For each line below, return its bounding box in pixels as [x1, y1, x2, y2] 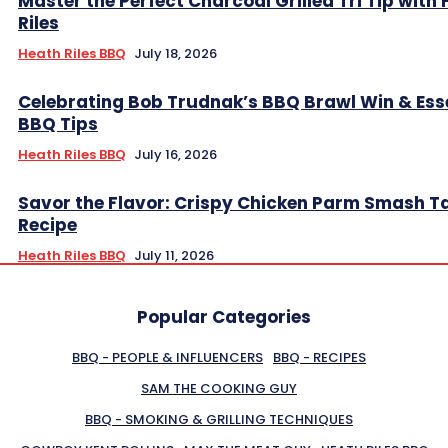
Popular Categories [137, 304, 311, 329]
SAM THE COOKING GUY [141, 378, 297, 398]
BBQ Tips [18, 111, 98, 136]
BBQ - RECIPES [273, 347, 366, 367]
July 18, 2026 [134, 43, 217, 63]
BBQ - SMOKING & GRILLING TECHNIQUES [85, 409, 353, 429]
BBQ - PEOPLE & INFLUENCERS [72, 347, 263, 367]
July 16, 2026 [134, 144, 217, 164]
